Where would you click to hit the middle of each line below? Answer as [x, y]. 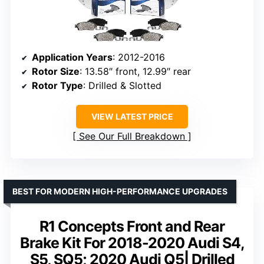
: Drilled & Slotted [122, 85]
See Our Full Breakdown [132, 136]
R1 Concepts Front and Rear [132, 226]
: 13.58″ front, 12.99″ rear [135, 71]
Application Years [72, 57]
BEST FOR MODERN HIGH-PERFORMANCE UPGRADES [120, 191]
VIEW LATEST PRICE [132, 116]
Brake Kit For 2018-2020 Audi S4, [132, 242]
